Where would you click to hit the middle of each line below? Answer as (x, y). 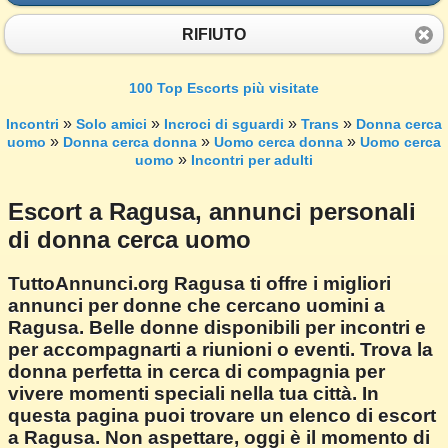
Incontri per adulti (252, 160)
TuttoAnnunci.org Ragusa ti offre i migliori (199, 284)
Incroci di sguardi (224, 124)
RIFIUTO (214, 34)
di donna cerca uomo (129, 240)
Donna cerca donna (130, 142)
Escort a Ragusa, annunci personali (212, 212)
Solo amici (111, 124)
